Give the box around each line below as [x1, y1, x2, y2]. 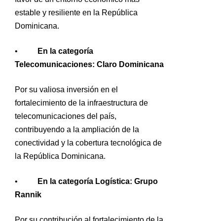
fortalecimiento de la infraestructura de [15, 98, 148, 107]
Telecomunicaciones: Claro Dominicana [15, 60, 164, 69]
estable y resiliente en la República [15, 8, 138, 17]
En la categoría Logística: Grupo [37, 177, 158, 185]
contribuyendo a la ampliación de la [15, 125, 139, 134]
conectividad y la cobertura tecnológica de [15, 138, 162, 147]
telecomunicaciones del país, [15, 111, 116, 120]
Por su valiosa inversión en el [15, 85, 118, 94]
